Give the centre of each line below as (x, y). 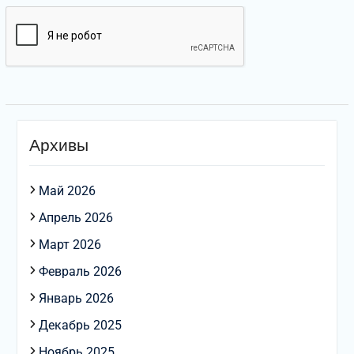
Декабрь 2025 (80, 326)
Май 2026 (67, 191)
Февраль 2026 (80, 272)
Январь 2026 (76, 299)
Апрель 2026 (75, 218)
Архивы (58, 145)
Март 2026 (70, 245)
